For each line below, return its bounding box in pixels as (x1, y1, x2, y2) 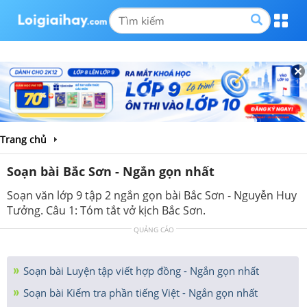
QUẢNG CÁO (133, 224, 174, 234)
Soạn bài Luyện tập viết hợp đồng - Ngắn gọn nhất (21, 263, 259, 278)
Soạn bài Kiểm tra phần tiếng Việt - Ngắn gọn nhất (21, 285, 258, 299)
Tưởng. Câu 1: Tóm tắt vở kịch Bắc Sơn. (7, 202, 206, 218)
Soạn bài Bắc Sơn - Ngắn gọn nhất (7, 162, 214, 180)
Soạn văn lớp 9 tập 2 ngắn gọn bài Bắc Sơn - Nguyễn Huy (7, 187, 297, 203)
